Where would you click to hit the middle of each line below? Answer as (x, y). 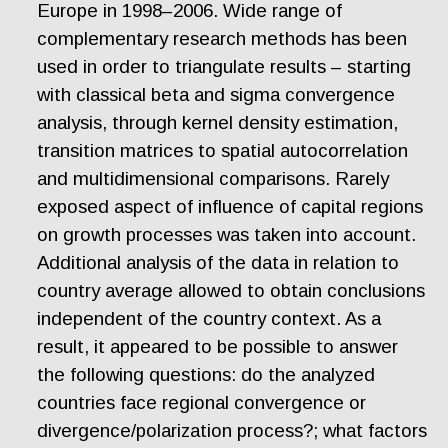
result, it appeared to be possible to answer (218, 346)
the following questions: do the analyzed (206, 374)
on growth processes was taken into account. (227, 234)
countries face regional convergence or (202, 402)
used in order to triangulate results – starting (224, 66)
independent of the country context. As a (209, 318)
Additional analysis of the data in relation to (218, 262)
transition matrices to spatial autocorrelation (223, 150)
